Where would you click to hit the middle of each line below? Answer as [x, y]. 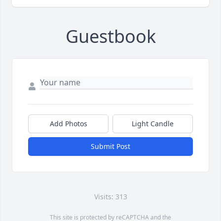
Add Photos [68, 123]
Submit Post [110, 146]
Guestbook [110, 36]
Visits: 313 [110, 196]
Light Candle [153, 123]
